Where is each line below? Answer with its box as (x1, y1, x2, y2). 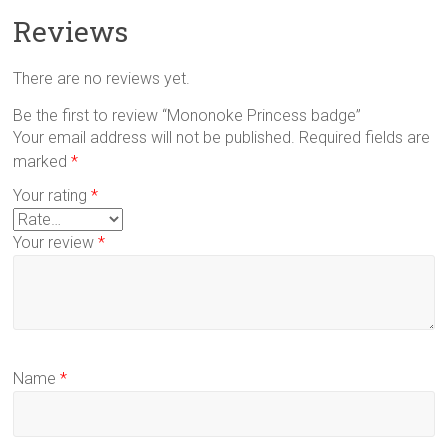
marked (13, 151, 72, 171)
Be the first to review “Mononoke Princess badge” (13, 105, 362, 125)
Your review (13, 232, 99, 252)
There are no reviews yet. (13, 68, 191, 88)
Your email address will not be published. (13, 127, 296, 147)
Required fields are (299, 127, 431, 147)
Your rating (13, 185, 92, 205)
